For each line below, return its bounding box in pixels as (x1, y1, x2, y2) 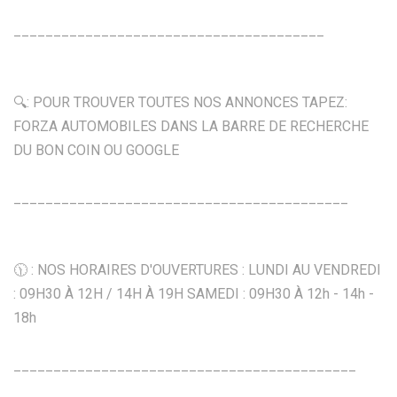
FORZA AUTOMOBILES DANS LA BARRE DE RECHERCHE (13, 117, 369, 135)
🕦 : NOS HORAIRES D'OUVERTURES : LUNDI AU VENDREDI (13, 261, 381, 278)
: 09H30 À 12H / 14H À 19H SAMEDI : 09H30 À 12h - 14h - (13, 284, 374, 302)
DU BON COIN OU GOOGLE (13, 141, 179, 159)
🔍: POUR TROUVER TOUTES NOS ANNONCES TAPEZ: (13, 93, 347, 111)
